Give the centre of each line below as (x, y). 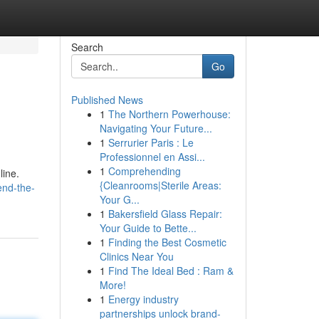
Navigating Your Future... (156, 128)
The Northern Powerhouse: (169, 114)
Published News (107, 100)
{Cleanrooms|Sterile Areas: (160, 185)
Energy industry (143, 299)
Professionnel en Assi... (152, 157)
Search (87, 47)
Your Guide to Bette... (148, 228)
